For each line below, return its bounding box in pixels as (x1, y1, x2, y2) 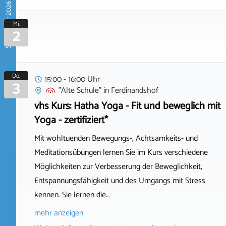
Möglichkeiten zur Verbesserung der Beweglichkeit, (34, 159, 202, 174)
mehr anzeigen (34, 206, 83, 220)
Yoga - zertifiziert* (34, 111, 108, 129)
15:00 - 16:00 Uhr (44, 72, 100, 86)
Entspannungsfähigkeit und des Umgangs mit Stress (34, 174, 205, 188)
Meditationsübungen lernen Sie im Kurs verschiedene (34, 145, 208, 159)
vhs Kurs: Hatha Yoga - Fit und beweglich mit (34, 97, 220, 115)
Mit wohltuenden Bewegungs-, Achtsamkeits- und (34, 131, 198, 145)
